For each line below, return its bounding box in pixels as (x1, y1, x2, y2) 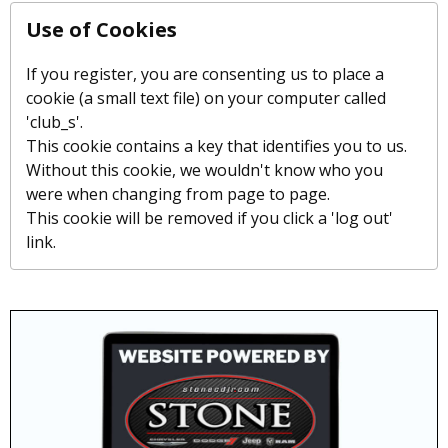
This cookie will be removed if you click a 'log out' (26, 207, 393, 230)
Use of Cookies (26, 16, 177, 44)
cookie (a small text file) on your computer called (26, 87, 386, 110)
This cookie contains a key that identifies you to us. (26, 135, 407, 158)
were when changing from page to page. (26, 183, 330, 206)
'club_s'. (26, 111, 83, 134)
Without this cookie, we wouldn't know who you (26, 159, 383, 182)
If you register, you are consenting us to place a (26, 63, 384, 86)
